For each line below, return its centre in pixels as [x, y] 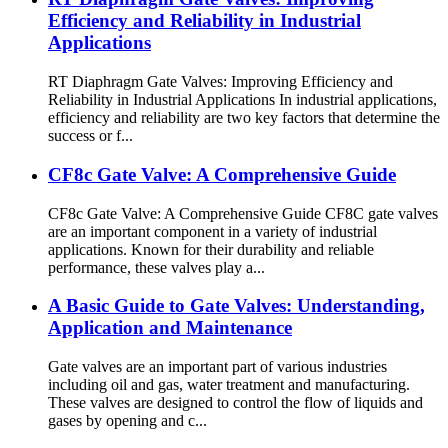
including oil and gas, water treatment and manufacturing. [229, 385]
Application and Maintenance [170, 328]
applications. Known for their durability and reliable [211, 249]
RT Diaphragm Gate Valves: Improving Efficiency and [220, 82]
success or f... [90, 136]
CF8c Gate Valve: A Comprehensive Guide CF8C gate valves [243, 213]
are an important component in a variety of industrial [212, 231]
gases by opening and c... [127, 421]
